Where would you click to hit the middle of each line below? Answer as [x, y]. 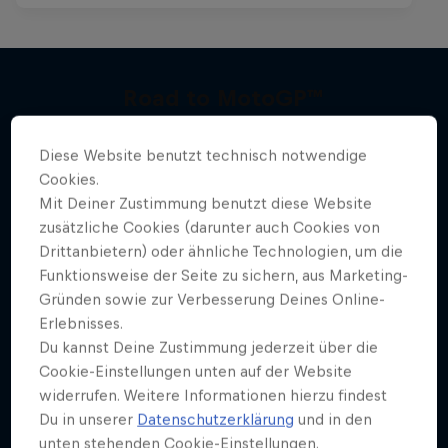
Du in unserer [88, 419]
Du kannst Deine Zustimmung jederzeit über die [209, 347]
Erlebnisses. [81, 323]
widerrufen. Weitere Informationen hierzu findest [213, 395]
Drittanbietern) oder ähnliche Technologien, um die [221, 251]
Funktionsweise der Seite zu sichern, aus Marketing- [224, 275]
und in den [333, 419]
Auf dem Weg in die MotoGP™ [224, 136]
